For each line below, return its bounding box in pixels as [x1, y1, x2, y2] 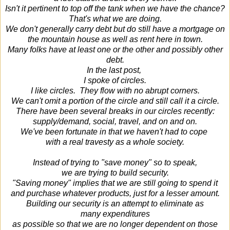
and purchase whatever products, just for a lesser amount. [10, 188, 220, 198]
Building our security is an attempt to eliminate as [26, 199, 204, 208]
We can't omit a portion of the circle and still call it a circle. [11, 96, 219, 105]
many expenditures [80, 209, 150, 218]
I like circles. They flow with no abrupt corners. [30, 86, 200, 95]
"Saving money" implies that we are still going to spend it [12, 178, 218, 187]
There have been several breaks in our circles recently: [15, 106, 215, 116]
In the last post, [87, 65, 143, 74]
